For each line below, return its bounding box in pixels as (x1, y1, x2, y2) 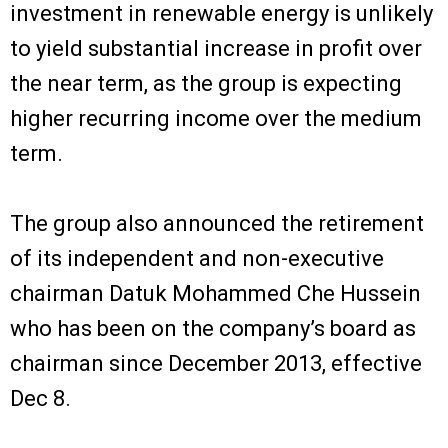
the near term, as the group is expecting (10, 70, 402, 96)
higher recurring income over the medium (10, 105, 422, 131)
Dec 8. (10, 385, 71, 411)
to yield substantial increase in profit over (10, 35, 422, 61)
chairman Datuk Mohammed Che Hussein (10, 280, 421, 306)
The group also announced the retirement (10, 210, 424, 236)
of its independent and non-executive (10, 245, 384, 271)
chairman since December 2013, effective (10, 350, 422, 376)
